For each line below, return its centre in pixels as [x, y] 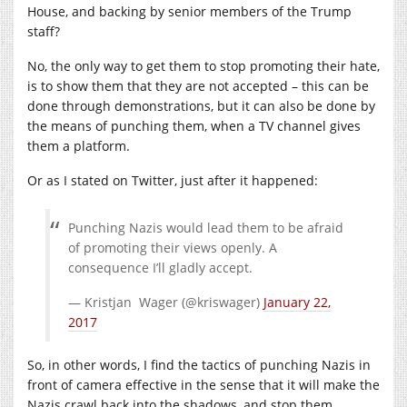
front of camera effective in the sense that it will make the [203, 384]
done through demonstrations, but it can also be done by [201, 105]
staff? [44, 31]
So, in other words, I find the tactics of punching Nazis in [199, 364]
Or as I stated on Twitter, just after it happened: [173, 180]
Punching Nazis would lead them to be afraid [206, 227]
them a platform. [79, 145]
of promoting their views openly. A [173, 247]
